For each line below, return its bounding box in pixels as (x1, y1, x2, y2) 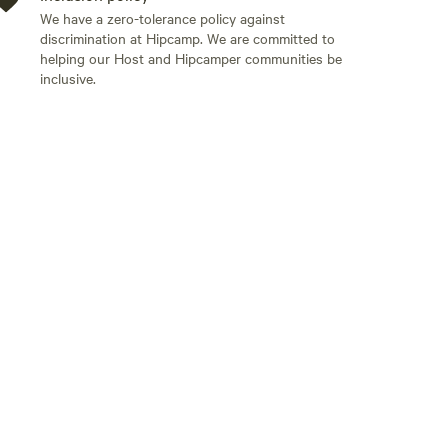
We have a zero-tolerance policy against (40, 8, 285, 28)
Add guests (283, 418, 346, 436)
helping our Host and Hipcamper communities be (40, 48, 342, 68)
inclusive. (40, 68, 96, 88)
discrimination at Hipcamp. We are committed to (40, 28, 335, 48)
